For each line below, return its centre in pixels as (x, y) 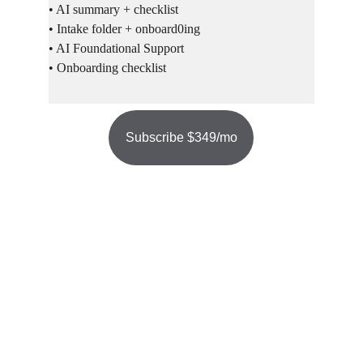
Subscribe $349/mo (181, 137)
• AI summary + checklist (113, 9)
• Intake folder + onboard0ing (124, 29)
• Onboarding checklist (107, 68)
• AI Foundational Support (116, 48)
